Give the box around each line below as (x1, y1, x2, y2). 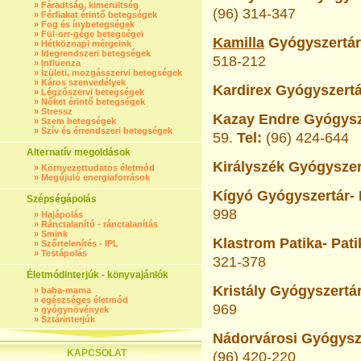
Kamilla (213, 35, 264, 51)
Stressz (41, 106, 73, 116)
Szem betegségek (41, 116, 116, 126)
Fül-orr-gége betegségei (41, 29, 143, 39)
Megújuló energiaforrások (41, 172, 150, 182)
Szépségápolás (27, 193, 97, 205)
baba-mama (41, 285, 91, 295)
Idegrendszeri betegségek (41, 48, 151, 58)
